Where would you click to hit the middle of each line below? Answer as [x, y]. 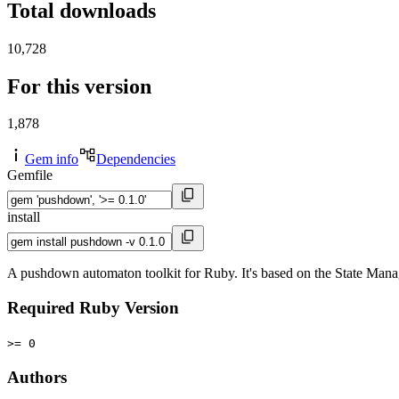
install [24, 217]
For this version [79, 86]
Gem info [52, 159]
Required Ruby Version [93, 308]
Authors [37, 377]
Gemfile [30, 175]
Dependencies [136, 159]
